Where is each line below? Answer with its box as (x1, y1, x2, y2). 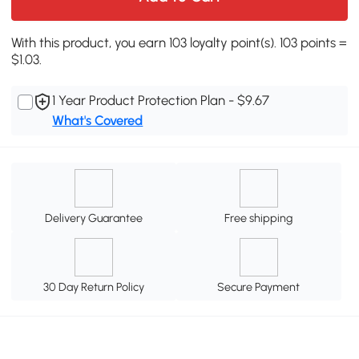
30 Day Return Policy (43, 279, 145, 294)
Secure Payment (217, 279, 301, 294)
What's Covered (52, 111, 143, 128)
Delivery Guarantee (45, 211, 143, 226)
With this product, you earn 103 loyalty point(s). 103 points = (11, 34, 348, 50)
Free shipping (224, 211, 293, 226)
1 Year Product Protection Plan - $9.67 (52, 91, 270, 108)
